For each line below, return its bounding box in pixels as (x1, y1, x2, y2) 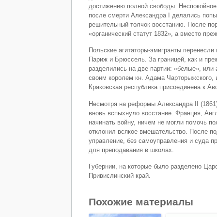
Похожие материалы (89, 196, 193, 208)
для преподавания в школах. (89, 146, 174, 154)
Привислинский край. (89, 172, 151, 180)
